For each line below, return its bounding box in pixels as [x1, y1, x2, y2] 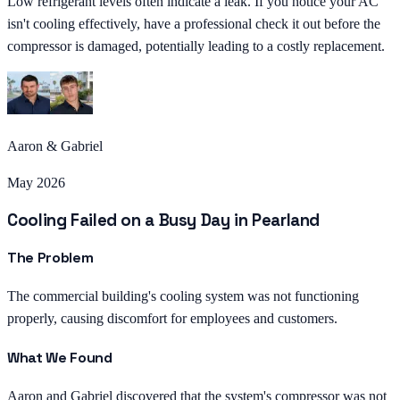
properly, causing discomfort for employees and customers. [7, 311, 337, 327]
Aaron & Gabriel [7, 138, 103, 154]
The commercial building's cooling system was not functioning [7, 288, 359, 304]
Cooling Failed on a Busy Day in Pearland [7, 209, 321, 230]
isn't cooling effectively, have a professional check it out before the [7, 16, 380, 32]
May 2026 [7, 175, 65, 191]
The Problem [7, 248, 94, 268]
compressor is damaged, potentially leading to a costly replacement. [7, 38, 385, 54]
